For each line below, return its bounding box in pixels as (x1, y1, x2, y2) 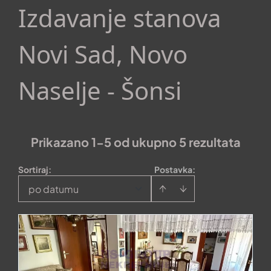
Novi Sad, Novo (18, 38, 188, 71)
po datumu (28, 183, 79, 195)
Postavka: (154, 164, 195, 175)
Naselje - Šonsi (18, 74, 181, 107)
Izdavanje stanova (18, 1, 221, 34)
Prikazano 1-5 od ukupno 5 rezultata (30, 134, 241, 149)
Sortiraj (18, 164, 48, 175)
